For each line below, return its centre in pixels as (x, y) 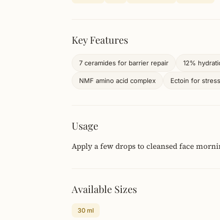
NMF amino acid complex (117, 81)
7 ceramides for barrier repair (124, 63)
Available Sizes (104, 189)
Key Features (100, 40)
